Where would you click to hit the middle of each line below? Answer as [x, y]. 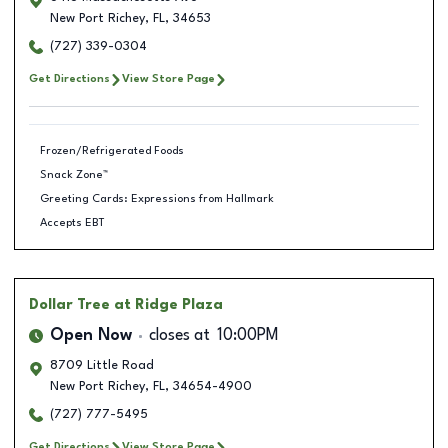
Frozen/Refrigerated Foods [111, 150]
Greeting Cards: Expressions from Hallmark [156, 198]
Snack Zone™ [73, 174]
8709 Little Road [102, 365]
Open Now [91, 336]
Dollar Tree [69, 305]
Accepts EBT [72, 222]
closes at [179, 336]
